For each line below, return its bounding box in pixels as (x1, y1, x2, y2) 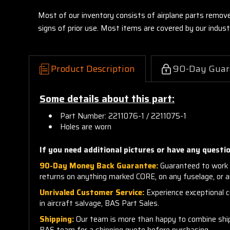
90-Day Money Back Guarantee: (40, 159, 158, 172)
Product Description (51, 61, 135, 76)
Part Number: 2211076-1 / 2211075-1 (60, 109, 187, 122)
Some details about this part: (40, 91, 175, 106)
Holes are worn (60, 120, 112, 133)
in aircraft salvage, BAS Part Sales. (40, 197, 159, 209)
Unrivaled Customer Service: (40, 186, 144, 199)
